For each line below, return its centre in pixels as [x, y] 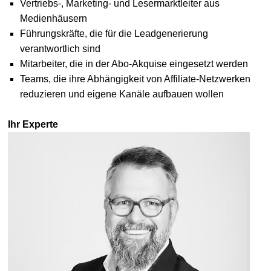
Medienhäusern [53, 19]
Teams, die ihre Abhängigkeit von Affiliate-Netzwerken [135, 79]
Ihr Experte [33, 125]
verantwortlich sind [60, 49]
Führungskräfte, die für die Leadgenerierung [114, 34]
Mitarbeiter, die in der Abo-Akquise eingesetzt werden [134, 64]
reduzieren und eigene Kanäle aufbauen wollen [122, 94]
